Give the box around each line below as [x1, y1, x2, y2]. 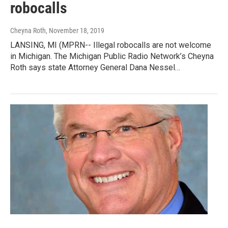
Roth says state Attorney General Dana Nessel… [10, 63, 180, 73]
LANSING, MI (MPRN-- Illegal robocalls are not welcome [10, 40, 211, 50]
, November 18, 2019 [46, 26, 104, 35]
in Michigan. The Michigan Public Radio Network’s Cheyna [10, 51, 214, 62]
